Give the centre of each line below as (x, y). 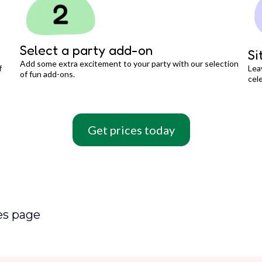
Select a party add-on (86, 50)
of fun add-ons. (47, 74)
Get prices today (131, 130)
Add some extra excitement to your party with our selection (129, 64)
